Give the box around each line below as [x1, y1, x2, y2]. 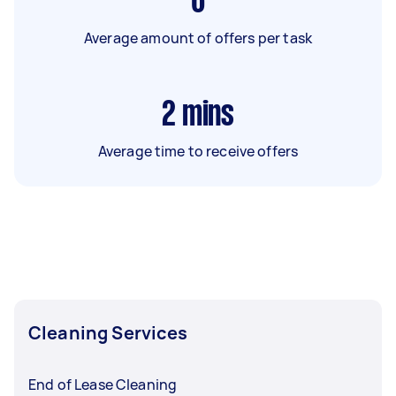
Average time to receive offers [97, 141, 299, 161]
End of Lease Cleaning [28, 374, 178, 394]
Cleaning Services [28, 320, 188, 345]
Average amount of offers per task [84, 27, 312, 48]
